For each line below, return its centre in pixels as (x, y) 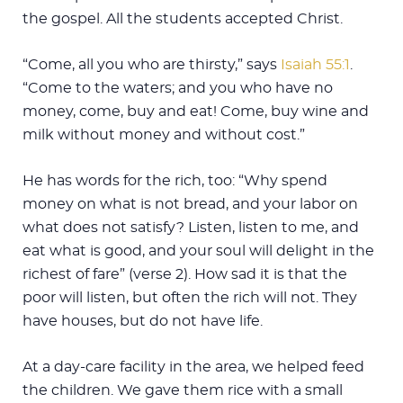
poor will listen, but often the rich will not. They (190, 297)
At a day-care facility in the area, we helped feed (193, 367)
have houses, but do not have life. (143, 321)
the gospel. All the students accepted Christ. (183, 18)
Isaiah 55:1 (315, 64)
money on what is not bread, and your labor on (190, 204)
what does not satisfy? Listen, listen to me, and (191, 227)
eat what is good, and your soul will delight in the (198, 251)
